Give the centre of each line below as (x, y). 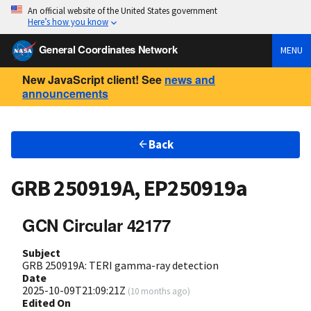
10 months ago (159, 291)
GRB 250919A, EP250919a (129, 188)
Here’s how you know (68, 22)
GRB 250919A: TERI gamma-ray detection (120, 265)
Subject (41, 252)
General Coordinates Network (108, 49)
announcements (65, 93)
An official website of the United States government (123, 10)
